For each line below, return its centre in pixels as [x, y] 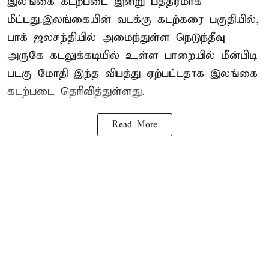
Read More [134, 125]
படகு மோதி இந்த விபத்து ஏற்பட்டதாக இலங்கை [132, 73]
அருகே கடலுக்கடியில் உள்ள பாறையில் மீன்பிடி [132, 55]
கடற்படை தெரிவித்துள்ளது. [76, 91]
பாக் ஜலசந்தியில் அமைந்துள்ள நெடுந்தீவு [116, 37]
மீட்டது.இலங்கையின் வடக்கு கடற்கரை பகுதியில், [133, 19]
